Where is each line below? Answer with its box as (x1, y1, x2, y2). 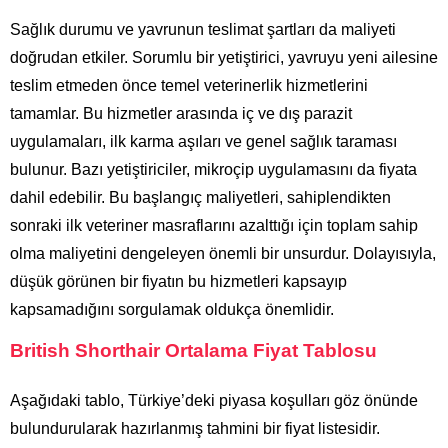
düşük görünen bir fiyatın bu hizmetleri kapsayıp (10, 272, 347, 290)
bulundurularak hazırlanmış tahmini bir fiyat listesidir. (10, 419, 380, 437)
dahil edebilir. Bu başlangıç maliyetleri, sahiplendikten (10, 188, 391, 206)
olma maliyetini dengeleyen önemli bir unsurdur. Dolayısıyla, (10, 244, 436, 262)
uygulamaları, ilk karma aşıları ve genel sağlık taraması (10, 132, 397, 150)
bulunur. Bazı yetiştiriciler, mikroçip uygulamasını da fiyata (10, 160, 417, 178)
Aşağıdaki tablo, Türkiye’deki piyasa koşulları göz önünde (10, 391, 418, 409)
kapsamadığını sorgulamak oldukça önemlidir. (10, 300, 334, 318)
